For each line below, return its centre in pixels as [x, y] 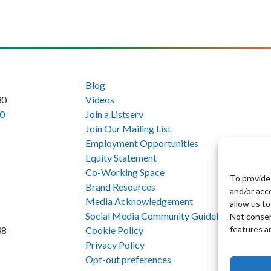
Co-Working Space [125, 172]
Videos [100, 99]
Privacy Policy [115, 244]
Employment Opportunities [142, 143]
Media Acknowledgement [139, 201]
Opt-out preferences [128, 259]
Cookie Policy [114, 230]
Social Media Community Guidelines [160, 215]
